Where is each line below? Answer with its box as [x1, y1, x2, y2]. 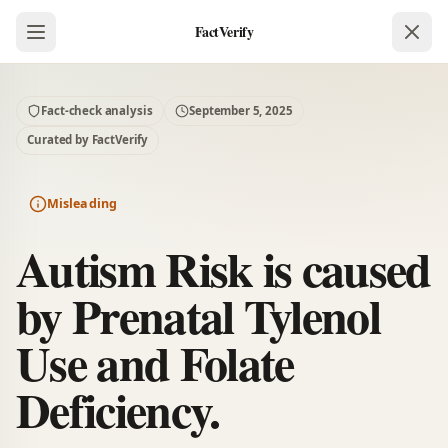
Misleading [46, 195, 118, 213]
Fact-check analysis [41, 102, 153, 118]
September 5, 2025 [189, 102, 293, 118]
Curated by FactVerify [27, 132, 149, 148]
